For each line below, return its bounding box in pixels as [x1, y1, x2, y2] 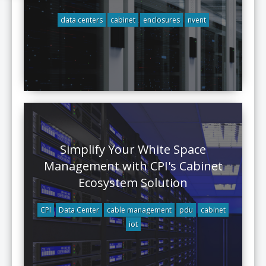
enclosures [142, 15, 180, 25]
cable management [107, 205, 172, 215]
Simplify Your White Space [60, 141, 206, 157]
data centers [60, 15, 103, 25]
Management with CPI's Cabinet [43, 158, 223, 174]
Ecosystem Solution [78, 175, 188, 191]
